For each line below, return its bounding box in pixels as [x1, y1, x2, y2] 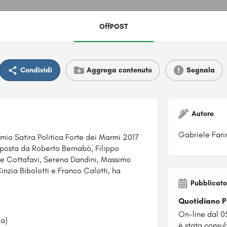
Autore [191, 109, 214, 119]
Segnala [186, 65, 215, 74]
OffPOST [99, 22, 128, 31]
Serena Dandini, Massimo [44, 155, 131, 165]
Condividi [20, 65, 52, 74]
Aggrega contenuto [86, 65, 152, 74]
